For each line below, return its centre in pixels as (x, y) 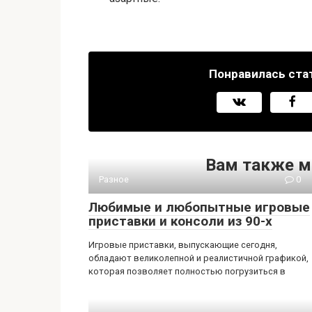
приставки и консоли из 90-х (180, 221)
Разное (114, 179)
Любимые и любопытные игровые (199, 207)
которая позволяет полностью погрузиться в (187, 271)
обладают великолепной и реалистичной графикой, (198, 258)
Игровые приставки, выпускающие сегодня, (183, 245)
